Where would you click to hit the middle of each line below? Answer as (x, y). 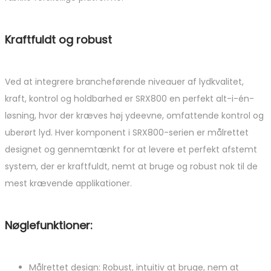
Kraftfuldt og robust (58, 39)
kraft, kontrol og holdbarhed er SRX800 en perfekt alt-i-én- (129, 98)
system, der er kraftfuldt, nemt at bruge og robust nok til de (131, 166)
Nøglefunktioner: (49, 225)
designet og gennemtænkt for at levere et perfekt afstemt (131, 149)
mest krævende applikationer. (68, 183)
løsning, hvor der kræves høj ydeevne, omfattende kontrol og (134, 115)
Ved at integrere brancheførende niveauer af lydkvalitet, (124, 81)
